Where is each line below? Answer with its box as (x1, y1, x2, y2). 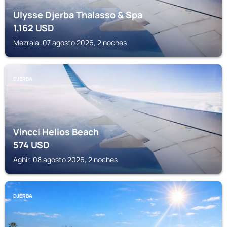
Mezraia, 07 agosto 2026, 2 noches (13, 37, 127, 47)
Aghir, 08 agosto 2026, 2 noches (13, 155, 118, 164)
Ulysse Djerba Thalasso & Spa (13, 9, 142, 21)
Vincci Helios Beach (13, 126, 99, 138)
